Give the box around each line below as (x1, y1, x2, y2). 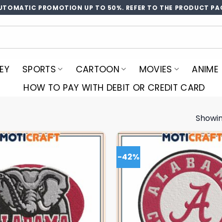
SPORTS (22, 63, 56, 75)
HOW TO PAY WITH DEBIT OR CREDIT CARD (23, 82, 205, 94)
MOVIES (139, 63, 172, 75)
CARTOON (75, 63, 120, 75)
